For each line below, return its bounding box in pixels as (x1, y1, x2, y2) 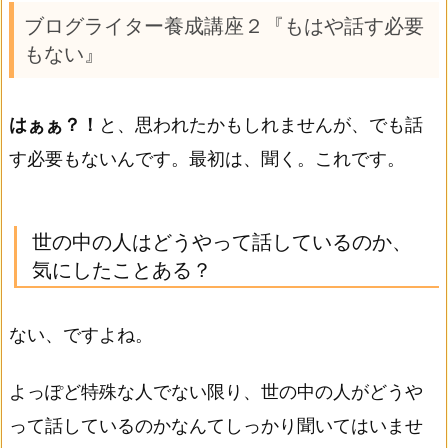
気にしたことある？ (32, 256, 212, 282)
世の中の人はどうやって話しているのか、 (32, 228, 412, 254)
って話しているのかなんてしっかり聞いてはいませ (9, 415, 423, 437)
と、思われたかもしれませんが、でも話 (99, 113, 423, 135)
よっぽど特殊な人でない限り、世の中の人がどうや (9, 381, 423, 403)
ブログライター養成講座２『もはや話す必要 (24, 12, 425, 38)
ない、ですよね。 (9, 323, 153, 345)
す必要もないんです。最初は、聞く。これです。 (9, 147, 405, 169)
